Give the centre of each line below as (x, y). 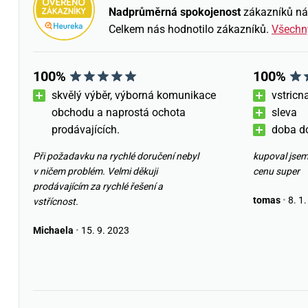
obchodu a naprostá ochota (119, 112)
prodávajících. (86, 130)
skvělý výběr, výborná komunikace (134, 95)
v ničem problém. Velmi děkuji (95, 171)
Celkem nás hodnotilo (163, 29)
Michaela (53, 230)
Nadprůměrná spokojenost (175, 12)
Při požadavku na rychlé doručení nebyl (116, 156)
